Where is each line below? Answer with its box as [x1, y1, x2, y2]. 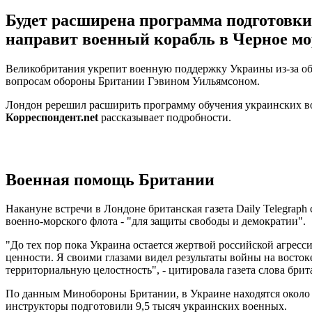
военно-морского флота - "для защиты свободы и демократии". [6, 215, 306, 228]
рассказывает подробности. [98, 111, 231, 123]
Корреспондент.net [6, 111, 98, 123]
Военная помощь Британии [6, 170, 214, 189]
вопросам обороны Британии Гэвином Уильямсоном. [6, 75, 260, 87]
